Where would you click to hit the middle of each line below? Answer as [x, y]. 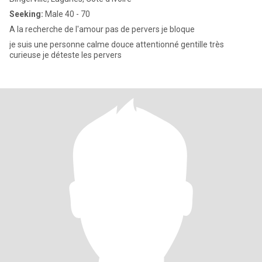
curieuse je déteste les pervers [65, 55]
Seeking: [26, 14]
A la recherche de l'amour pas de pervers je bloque [102, 29]
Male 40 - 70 [67, 14]
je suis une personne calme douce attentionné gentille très [117, 44]
